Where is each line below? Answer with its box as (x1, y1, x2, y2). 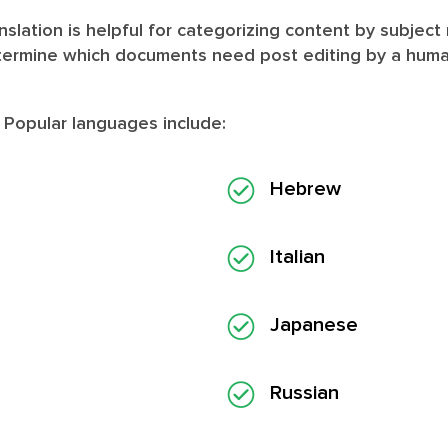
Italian (270, 246, 325, 267)
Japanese (270, 314, 358, 335)
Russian (270, 382, 339, 403)
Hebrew (270, 178, 341, 199)
